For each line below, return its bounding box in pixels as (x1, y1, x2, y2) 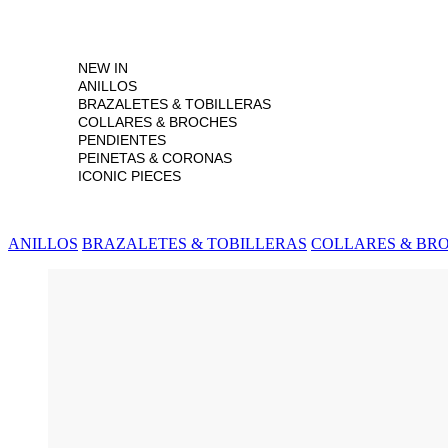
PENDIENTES (78, 131, 166, 148)
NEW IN (78, 59, 128, 76)
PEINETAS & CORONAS (78, 149, 232, 166)
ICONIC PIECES (78, 167, 181, 184)
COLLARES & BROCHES (78, 113, 237, 130)
